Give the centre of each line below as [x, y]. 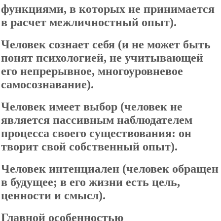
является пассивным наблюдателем [97, 120]
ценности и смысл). [53, 195]
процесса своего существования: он [96, 133]
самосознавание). [47, 84]
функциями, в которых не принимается [108, 9]
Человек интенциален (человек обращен [110, 169]
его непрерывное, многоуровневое [92, 71]
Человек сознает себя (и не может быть [106, 44]
